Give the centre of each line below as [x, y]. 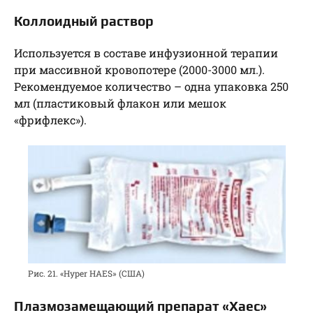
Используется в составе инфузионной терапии [146, 52]
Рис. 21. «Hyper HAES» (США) [86, 274]
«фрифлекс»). [50, 119]
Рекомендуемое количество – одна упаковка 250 [151, 86]
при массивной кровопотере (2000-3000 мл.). [139, 69]
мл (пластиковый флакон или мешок [120, 103]
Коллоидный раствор [84, 21]
